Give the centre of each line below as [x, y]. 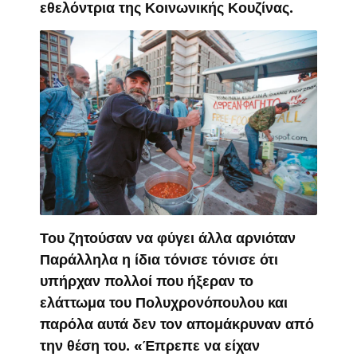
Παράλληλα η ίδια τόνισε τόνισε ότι [159, 260]
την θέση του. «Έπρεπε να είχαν [150, 346]
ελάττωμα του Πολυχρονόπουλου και [164, 303]
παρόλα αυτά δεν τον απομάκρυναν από [177, 324]
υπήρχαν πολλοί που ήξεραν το [147, 281]
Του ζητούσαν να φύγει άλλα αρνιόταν [168, 238]
